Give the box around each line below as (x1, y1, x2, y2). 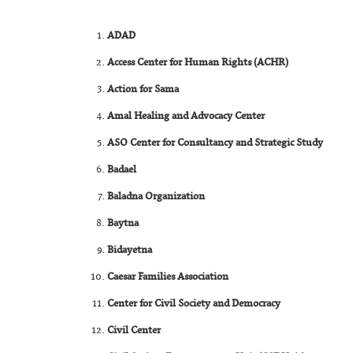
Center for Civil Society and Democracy (107, 294, 281, 314)
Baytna (107, 214, 139, 233)
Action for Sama (107, 80, 180, 99)
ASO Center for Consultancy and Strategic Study (107, 133, 324, 153)
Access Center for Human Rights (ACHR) (107, 53, 289, 72)
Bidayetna (107, 240, 153, 260)
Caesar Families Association (107, 267, 229, 287)
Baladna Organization (107, 187, 206, 206)
